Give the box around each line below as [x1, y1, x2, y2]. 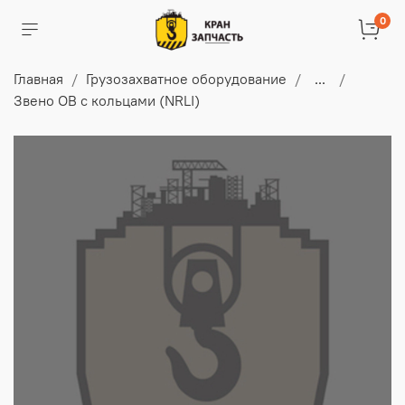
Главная [14, 69, 63, 88]
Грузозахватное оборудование [86, 69, 287, 88]
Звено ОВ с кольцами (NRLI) [14, 90, 200, 109]
